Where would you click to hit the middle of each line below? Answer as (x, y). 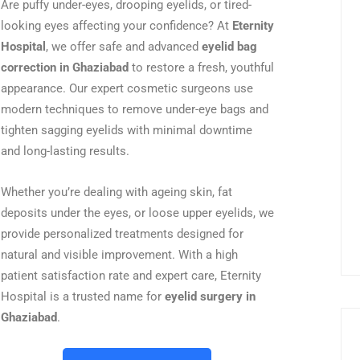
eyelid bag (229, 47)
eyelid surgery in (210, 297)
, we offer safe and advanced (123, 47)
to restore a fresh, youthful (201, 67)
